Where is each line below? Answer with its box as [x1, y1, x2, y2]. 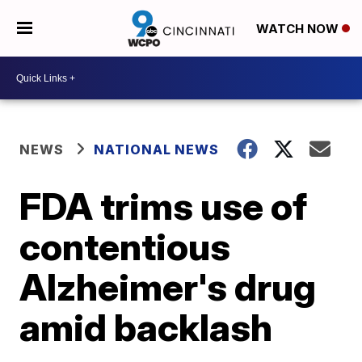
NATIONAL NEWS [94, 141, 220, 158]
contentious [19, 224, 231, 269]
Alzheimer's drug [19, 264, 317, 309]
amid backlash [19, 305, 273, 350]
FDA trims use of [19, 183, 308, 229]
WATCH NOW [255, 21, 342, 37]
